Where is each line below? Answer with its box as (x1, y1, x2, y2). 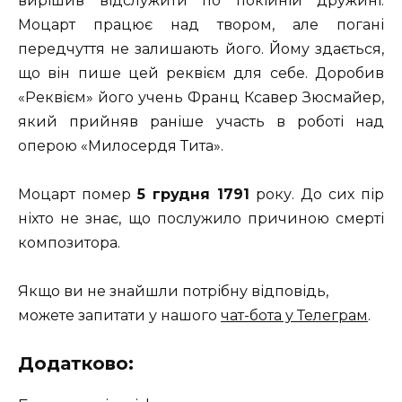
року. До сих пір (249, 185, 384, 203)
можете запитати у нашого (18, 307, 221, 325)
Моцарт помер (18, 185, 137, 203)
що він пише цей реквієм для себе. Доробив (18, 64, 384, 82)
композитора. (18, 233, 120, 251)
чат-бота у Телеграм (221, 307, 368, 325)
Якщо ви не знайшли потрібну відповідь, (18, 283, 328, 301)
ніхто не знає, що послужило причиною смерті (18, 209, 384, 227)
